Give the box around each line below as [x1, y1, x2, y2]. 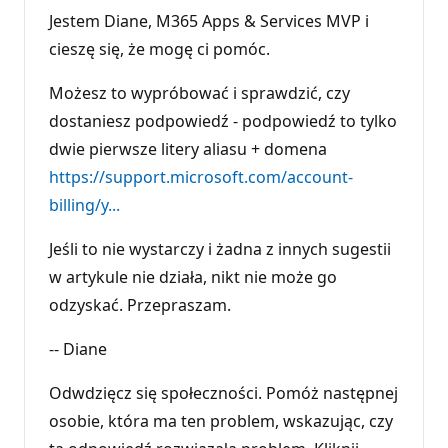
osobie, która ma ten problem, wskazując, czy [49, 409, 393, 432]
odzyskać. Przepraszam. [49, 293, 231, 316]
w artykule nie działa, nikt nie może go [49, 265, 337, 288]
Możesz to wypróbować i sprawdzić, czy [49, 81, 350, 104]
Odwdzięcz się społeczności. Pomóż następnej [49, 381, 398, 404]
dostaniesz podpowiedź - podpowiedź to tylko [49, 109, 397, 132]
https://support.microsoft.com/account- [49, 165, 353, 188]
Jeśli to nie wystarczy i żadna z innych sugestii [49, 237, 391, 260]
